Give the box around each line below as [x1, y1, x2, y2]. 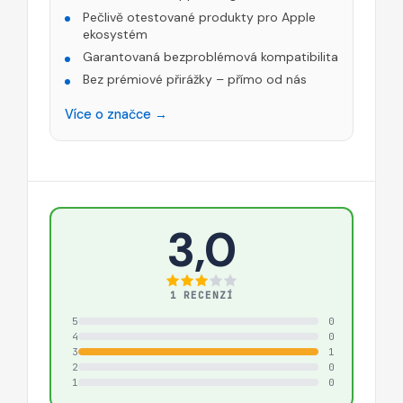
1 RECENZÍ [169, 288, 234, 301]
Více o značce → [65, 106, 167, 123]
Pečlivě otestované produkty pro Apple [83, 8, 316, 25]
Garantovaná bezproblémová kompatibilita [83, 49, 338, 66]
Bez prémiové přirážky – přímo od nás [83, 71, 307, 88]
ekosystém [83, 25, 148, 42]
